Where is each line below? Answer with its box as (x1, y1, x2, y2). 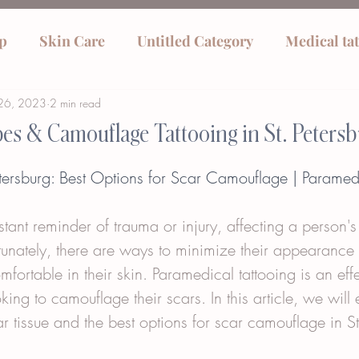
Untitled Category (137, 31, 253, 51)
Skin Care (39, 31, 105, 51)
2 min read (50, 95, 101, 111)
